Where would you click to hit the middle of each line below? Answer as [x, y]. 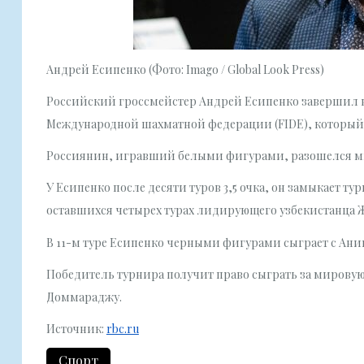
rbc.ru [122, 328]
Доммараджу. [84, 297]
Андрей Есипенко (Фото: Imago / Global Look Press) [185, 69]
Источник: [76, 328]
